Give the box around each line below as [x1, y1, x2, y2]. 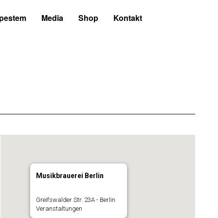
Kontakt [113, 12, 142, 23]
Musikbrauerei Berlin [36, 172, 104, 180]
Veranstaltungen [36, 205, 82, 212]
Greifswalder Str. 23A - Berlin [36, 196, 115, 203]
